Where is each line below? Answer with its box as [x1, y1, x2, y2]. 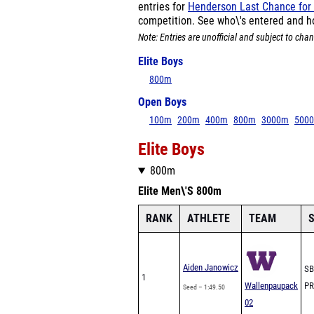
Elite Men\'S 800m [138, 185, 221, 198]
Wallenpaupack [245, 280, 298, 291]
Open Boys [138, 96, 186, 109]
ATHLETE [187, 212, 230, 225]
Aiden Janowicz [183, 262, 238, 273]
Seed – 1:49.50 [183, 282, 225, 292]
